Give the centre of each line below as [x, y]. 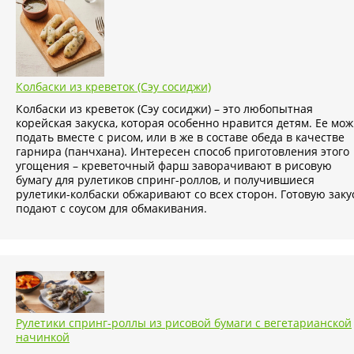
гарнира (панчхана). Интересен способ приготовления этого [183, 152]
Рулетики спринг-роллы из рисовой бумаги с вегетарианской [184, 323]
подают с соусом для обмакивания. [111, 209]
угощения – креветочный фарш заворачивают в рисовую [174, 166]
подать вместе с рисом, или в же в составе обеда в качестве [180, 137]
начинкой [43, 337]
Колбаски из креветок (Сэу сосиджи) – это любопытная [164, 109]
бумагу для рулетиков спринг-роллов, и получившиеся [165, 180]
